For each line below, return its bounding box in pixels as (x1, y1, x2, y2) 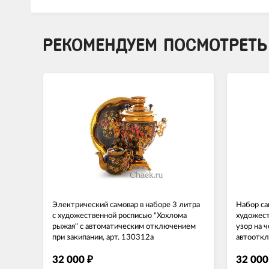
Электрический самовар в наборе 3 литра (52, 201, 200, 209)
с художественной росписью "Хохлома (52, 211, 187, 220)
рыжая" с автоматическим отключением (52, 222, 196, 231)
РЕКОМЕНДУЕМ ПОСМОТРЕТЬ (43, 35, 267, 55)
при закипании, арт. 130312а (52, 233, 154, 241)
